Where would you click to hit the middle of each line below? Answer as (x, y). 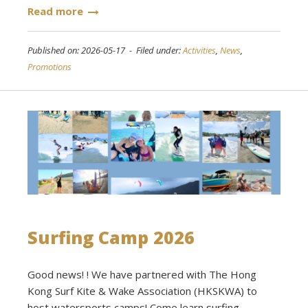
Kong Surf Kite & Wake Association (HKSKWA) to (142, 291)
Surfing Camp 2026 (111, 238)
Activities (199, 51)
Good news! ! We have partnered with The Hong (142, 275)
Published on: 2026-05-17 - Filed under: (105, 51)
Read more (55, 11)
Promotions (49, 67)
